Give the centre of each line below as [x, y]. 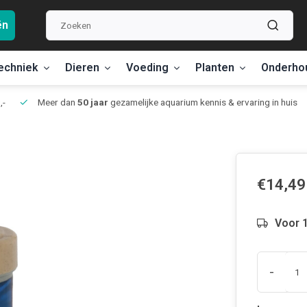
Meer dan [57, 102]
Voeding [147, 67]
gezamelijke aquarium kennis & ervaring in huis [203, 102]
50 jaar [93, 102]
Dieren [82, 67]
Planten [215, 67]
